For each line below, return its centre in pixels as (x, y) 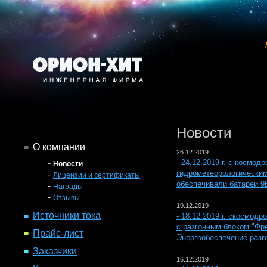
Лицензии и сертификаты (97, 175)
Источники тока (67, 215)
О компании (59, 147)
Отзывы (67, 198)
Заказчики (55, 251)
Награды (68, 187)
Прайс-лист (58, 233)
